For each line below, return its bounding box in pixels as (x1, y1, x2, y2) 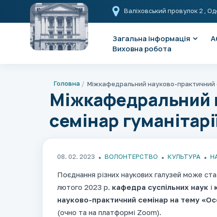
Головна (54, 79, 80, 87)
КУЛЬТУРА (168, 153, 201, 161)
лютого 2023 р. (57, 183, 112, 192)
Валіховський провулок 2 (124, 6, 204, 15)
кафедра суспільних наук (112, 183, 208, 192)
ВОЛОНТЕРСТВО (105, 153, 158, 161)
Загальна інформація (112, 33, 190, 44)
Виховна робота (112, 44, 171, 54)
